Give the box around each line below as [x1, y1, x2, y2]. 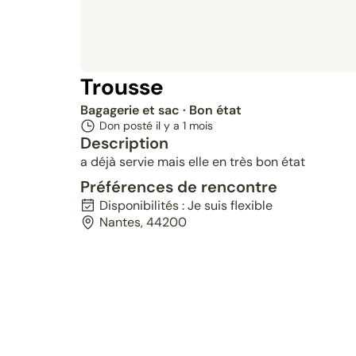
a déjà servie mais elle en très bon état [79, 153, 305, 170]
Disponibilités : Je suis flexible [99, 197, 273, 214]
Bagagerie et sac [79, 102, 183, 118]
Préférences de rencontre [79, 176, 277, 197]
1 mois [182, 118, 213, 133]
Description [79, 133, 168, 153]
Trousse [79, 72, 164, 102]
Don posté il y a [99, 118, 183, 133]
